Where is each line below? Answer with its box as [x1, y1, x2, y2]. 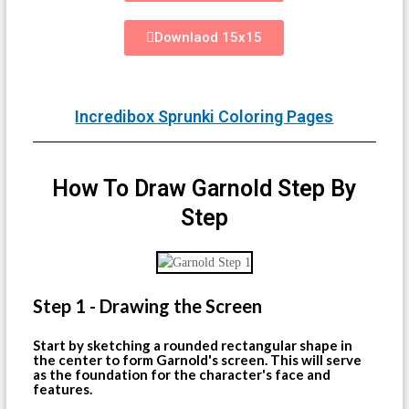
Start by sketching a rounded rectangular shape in [33, 336, 353, 353]
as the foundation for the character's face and [33, 365, 331, 383]
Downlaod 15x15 [154, 28, 263, 46]
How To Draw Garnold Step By [52, 174, 357, 202]
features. [33, 380, 93, 397]
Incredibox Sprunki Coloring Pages [75, 106, 334, 126]
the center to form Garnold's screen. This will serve [33, 351, 362, 368]
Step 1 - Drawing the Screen [33, 294, 263, 317]
